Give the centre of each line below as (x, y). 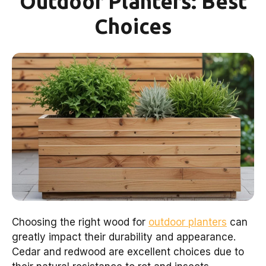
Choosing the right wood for (80, 222)
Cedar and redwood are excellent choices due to (128, 252)
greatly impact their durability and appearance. (124, 237)
